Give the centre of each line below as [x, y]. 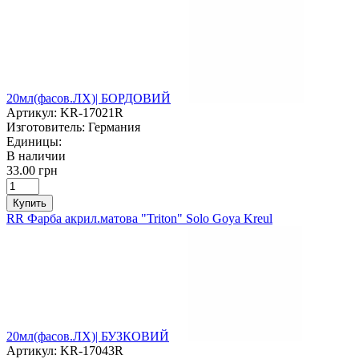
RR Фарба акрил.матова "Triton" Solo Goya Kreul [139, 218]
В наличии [36, 155]
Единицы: [34, 141]
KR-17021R [92, 112]
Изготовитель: [46, 127]
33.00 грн [32, 170]
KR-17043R [92, 350]
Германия [114, 127]
